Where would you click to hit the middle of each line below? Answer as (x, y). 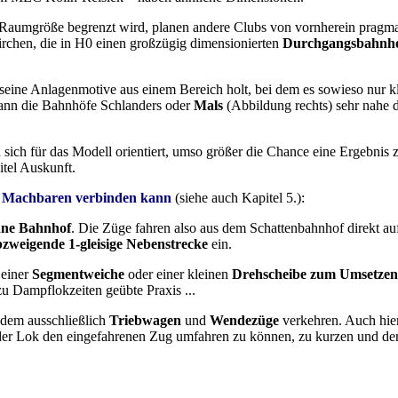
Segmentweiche (78, 275)
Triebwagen (145, 321)
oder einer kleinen (178, 275)
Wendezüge (244, 321)
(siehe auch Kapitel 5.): (238, 198)
